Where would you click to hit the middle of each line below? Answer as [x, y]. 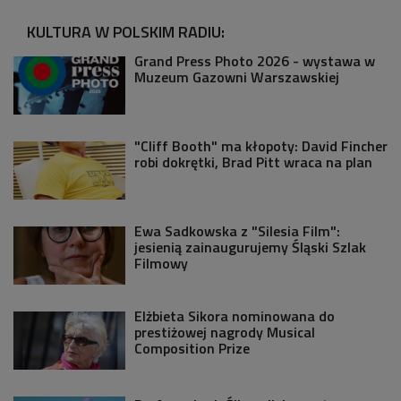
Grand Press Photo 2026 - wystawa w [255, 60]
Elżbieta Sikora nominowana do [235, 316]
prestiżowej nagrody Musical [225, 332]
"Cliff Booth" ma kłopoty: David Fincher [261, 145]
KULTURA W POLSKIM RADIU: [126, 31]
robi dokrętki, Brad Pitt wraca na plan [253, 162]
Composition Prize [192, 348]
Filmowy [161, 263]
